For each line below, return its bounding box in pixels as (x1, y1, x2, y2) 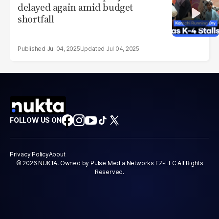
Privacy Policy (10, 151, 49, 158)
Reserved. (94, 168, 125, 176)
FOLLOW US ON (10, 116, 62, 125)
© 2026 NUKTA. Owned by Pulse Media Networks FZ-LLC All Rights (16, 159, 203, 167)
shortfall (18, 12, 54, 26)
